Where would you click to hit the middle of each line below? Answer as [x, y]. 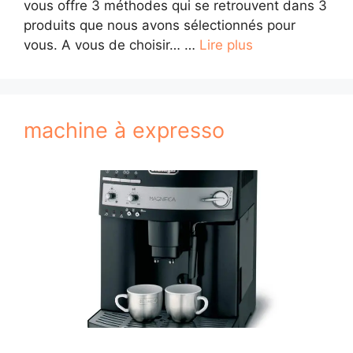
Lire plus [226, 45]
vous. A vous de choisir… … [111, 45]
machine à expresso [124, 130]
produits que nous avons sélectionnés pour [160, 25]
